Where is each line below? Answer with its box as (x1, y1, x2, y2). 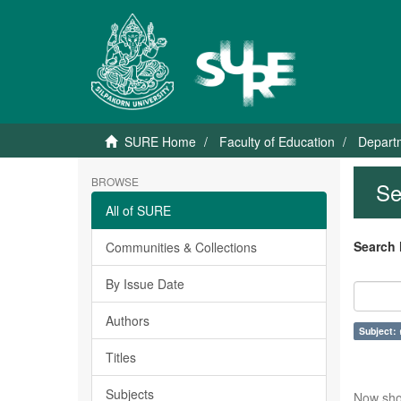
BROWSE (91, 174, 139, 189)
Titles (106, 348, 136, 366)
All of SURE (106, 201, 171, 219)
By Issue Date (106, 275, 184, 293)
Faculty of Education (219, 132, 335, 150)
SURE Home (124, 132, 196, 150)
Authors (106, 311, 149, 329)
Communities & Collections (106, 238, 257, 256)
